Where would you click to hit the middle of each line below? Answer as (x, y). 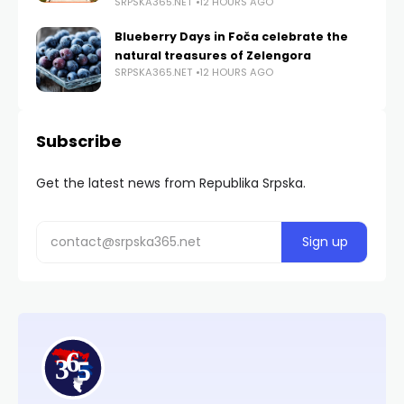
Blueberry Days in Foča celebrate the (231, 37)
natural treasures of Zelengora (213, 56)
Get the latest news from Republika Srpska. (171, 184)
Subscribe (79, 142)
